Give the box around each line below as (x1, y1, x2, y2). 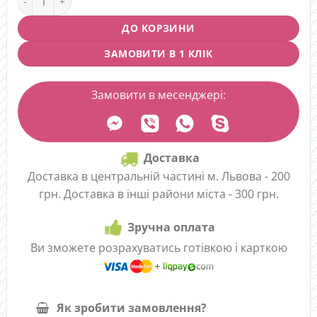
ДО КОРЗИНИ (122, 21, 195, 35)
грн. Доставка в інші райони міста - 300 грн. (38, 185, 279, 202)
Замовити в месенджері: (91, 86, 226, 103)
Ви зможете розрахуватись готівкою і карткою (30, 240, 287, 256)
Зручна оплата (127, 219, 215, 235)
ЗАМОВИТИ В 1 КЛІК (104, 46, 213, 60)
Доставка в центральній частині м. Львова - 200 (27, 168, 290, 184)
